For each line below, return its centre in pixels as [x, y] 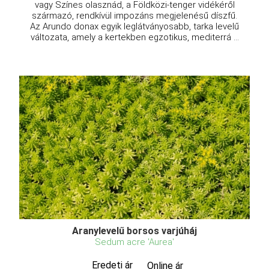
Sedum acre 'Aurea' [134, 242]
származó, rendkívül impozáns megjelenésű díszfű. [134, 15]
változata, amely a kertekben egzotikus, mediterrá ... [134, 37]
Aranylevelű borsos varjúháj [134, 231]
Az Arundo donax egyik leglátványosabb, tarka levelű [134, 26]
